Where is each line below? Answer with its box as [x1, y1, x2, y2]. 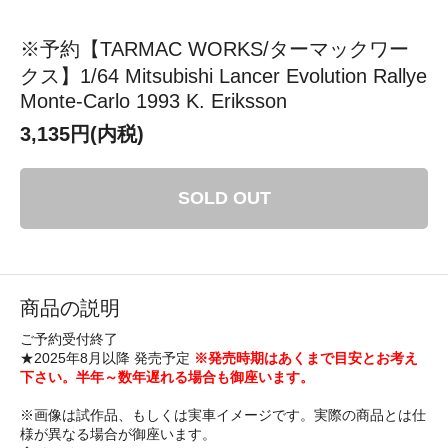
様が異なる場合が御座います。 [20, 425, 216, 442]
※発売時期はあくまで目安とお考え [194, 349, 418, 366]
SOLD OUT [177, 187, 271, 208]
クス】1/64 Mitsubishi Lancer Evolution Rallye [20, 64, 427, 87]
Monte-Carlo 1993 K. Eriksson [20, 89, 287, 112]
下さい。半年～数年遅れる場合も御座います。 [20, 368, 314, 385]
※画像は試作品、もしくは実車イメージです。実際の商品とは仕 [20, 406, 426, 423]
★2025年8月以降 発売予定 [20, 349, 194, 366]
